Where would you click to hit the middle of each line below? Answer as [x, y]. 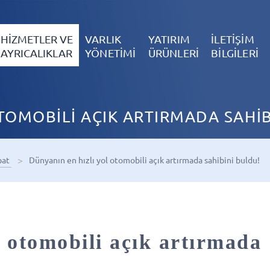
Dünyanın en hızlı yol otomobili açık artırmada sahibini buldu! [145, 160]
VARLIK [103, 39]
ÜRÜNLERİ [174, 53]
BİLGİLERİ [235, 53]
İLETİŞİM [233, 39]
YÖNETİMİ [110, 53]
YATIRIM [169, 39]
